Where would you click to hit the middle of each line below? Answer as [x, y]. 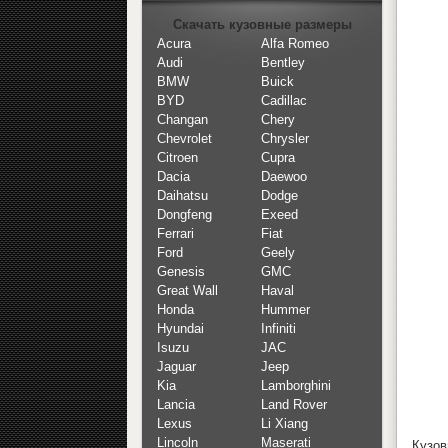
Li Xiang [284, 424]
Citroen [177, 158]
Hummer [285, 310]
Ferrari [175, 234]
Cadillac [284, 101]
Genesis [181, 272]
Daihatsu [182, 196]
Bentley [283, 63]
